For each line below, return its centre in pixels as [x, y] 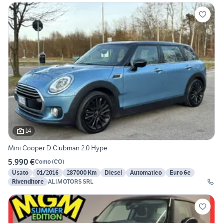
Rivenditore [28, 181]
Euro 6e [180, 172]
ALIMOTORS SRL [71, 181]
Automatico [146, 172]
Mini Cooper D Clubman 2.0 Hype [58, 148]
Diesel [113, 172]
